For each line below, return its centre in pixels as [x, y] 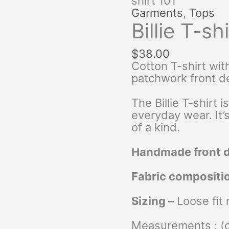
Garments [157, 13]
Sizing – [152, 201]
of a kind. [155, 128]
